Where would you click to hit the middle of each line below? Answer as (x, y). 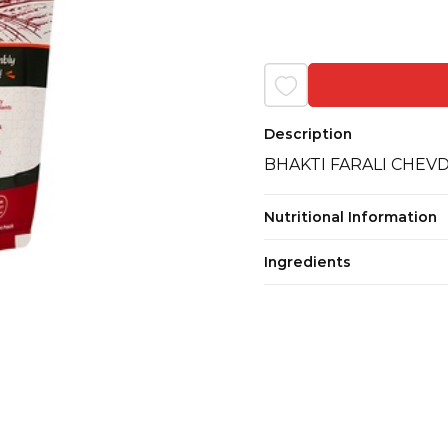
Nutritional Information (350, 216)
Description (308, 133)
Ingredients (307, 261)
